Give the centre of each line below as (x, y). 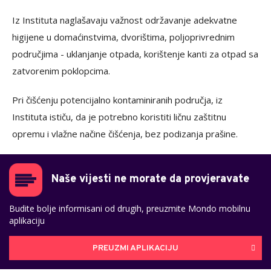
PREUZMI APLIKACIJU (135, 248)
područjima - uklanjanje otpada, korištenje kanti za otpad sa (135, 54)
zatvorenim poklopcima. (61, 71)
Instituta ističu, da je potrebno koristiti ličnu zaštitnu (119, 117)
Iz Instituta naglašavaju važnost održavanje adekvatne (125, 20)
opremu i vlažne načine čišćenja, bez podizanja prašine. (125, 134)
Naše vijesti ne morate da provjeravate (150, 180)
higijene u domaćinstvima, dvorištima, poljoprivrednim (123, 37)
